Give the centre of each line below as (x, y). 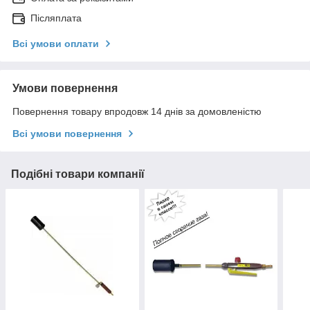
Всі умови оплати (56, 43)
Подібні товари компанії (78, 174)
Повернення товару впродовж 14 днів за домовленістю (137, 111)
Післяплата (56, 18)
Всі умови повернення (67, 133)
